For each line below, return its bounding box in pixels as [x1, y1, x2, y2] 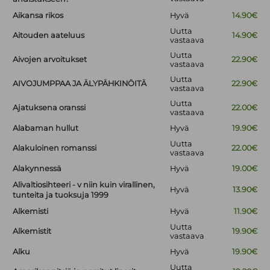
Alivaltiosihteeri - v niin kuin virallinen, [13, 180, 155, 190]
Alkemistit [13, 227, 52, 236]
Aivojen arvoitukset [13, 55, 87, 64]
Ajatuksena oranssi [13, 103, 86, 113]
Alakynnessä [13, 164, 62, 174]
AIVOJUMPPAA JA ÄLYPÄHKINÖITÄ [13, 79, 147, 89]
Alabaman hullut [13, 124, 79, 133]
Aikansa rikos [13, 11, 64, 20]
